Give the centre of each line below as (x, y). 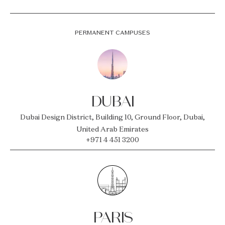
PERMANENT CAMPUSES (113, 32)
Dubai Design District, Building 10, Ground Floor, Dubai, (113, 117)
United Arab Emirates (113, 129)
